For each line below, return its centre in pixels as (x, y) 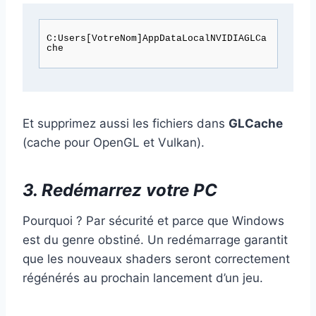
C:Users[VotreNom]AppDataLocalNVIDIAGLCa (156, 39)
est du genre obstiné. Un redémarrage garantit (155, 239)
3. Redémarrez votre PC (120, 190)
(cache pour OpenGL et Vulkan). (114, 142)
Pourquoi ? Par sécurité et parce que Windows (153, 220)
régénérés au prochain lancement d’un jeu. (143, 278)
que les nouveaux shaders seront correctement (156, 259)
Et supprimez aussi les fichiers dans (126, 123)
